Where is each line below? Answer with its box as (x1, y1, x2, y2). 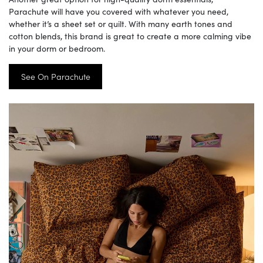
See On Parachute (21, 70, 90, 83)
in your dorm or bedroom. (9, 42, 105, 54)
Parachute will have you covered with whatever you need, (9, 5, 228, 17)
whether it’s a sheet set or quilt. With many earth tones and (9, 17, 232, 29)
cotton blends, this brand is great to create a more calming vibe (9, 29, 251, 42)
